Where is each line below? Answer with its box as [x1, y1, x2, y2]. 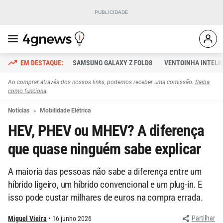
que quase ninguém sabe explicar [8, 140, 201, 158]
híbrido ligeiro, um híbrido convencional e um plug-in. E [8, 179, 202, 190]
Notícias [8, 107, 29, 114]
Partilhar [192, 214, 215, 222]
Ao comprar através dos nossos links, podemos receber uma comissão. [8, 79, 195, 86]
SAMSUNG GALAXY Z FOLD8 [73, 59, 152, 67]
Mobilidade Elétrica [40, 107, 91, 114]
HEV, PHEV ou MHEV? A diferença [8, 121, 205, 140]
